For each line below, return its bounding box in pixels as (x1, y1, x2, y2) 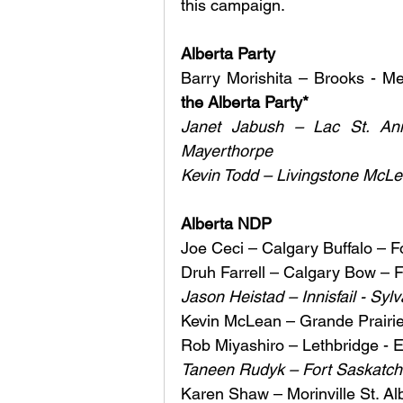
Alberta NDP (181, 214, 276, 234)
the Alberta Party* (181, 93, 313, 112)
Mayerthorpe (181, 141, 277, 161)
